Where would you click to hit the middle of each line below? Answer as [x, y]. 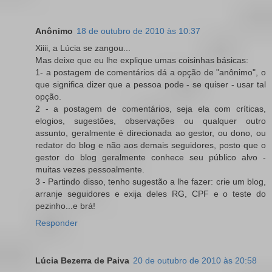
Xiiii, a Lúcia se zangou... [83, 48]
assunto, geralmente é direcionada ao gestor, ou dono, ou [151, 133]
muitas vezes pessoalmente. [90, 169]
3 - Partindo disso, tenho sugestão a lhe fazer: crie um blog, [151, 181]
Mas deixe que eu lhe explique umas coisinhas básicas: [142, 60]
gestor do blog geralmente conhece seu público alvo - [151, 157]
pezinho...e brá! [65, 206]
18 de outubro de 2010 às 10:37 [138, 31]
